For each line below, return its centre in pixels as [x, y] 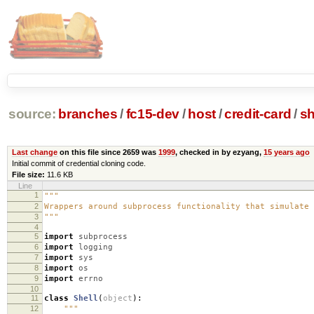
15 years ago [286, 152]
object [118, 298]
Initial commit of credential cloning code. [78, 163]
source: [32, 114]
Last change [34, 152]
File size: [28, 174]
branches [88, 114]
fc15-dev [153, 114]
